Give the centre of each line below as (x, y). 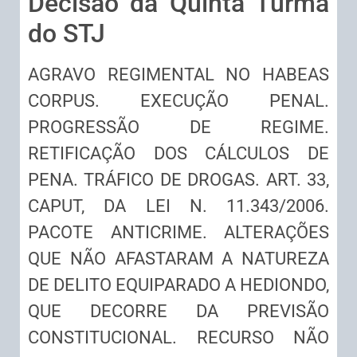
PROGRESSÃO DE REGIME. (178, 127)
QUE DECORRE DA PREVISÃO (178, 312)
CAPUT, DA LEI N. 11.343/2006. (178, 206)
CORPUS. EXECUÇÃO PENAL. (178, 101)
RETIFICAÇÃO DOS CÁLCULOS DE (178, 154)
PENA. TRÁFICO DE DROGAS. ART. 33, (178, 180)
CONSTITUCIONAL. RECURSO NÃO (178, 338)
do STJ (67, 34)
